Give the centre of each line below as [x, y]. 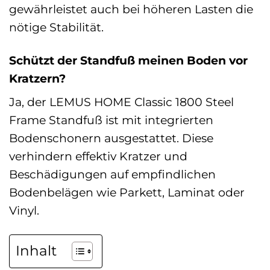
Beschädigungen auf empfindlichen [112, 174]
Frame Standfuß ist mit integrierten [111, 120]
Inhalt [36, 251]
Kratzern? [37, 78]
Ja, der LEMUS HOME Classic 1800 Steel [121, 102]
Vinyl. [24, 211]
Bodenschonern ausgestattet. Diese [111, 138]
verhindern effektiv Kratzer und [98, 156]
